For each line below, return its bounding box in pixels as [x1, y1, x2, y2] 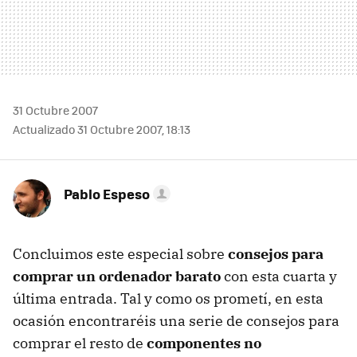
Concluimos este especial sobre [13, 245, 228, 263]
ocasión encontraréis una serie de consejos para [13, 312, 339, 330]
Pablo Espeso [64, 184, 150, 203]
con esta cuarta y [221, 267, 337, 285]
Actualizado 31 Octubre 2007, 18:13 [13, 121, 190, 137]
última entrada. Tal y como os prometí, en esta [13, 289, 324, 308]
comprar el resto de [13, 334, 147, 352]
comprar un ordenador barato [13, 267, 221, 285]
